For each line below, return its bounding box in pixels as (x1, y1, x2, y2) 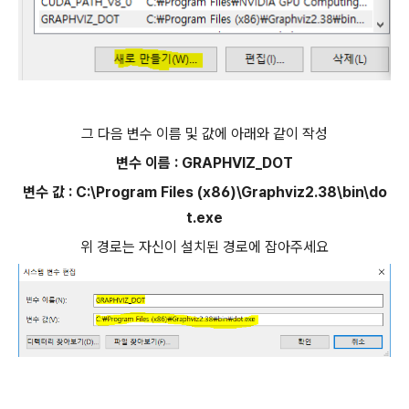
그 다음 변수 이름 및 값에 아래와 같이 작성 (81, 125, 328, 143)
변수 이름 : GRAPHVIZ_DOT (116, 154, 293, 173)
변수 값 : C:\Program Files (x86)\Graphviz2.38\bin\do (22, 184, 387, 202)
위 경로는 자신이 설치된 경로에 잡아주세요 (80, 238, 329, 257)
